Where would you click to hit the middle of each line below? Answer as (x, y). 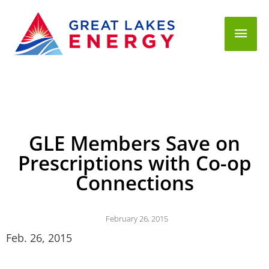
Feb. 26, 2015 (39, 238)
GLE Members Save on (134, 143)
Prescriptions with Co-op (134, 163)
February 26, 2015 (137, 219)
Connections (134, 183)
